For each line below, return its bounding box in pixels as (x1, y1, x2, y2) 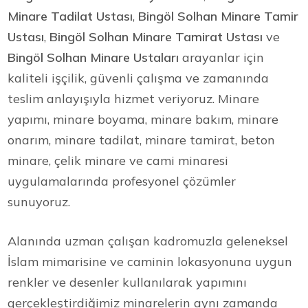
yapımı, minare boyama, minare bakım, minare (8, 111, 279, 127)
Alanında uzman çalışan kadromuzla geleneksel (8, 232, 289, 249)
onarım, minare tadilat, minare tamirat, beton (8, 131, 276, 148)
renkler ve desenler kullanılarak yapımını (8, 274, 247, 290)
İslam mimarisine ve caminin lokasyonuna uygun (8, 253, 293, 269)
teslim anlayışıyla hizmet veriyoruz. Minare (8, 90, 260, 107)
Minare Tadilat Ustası (8, 8, 133, 24)
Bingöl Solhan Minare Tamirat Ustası (49, 28, 263, 45)
